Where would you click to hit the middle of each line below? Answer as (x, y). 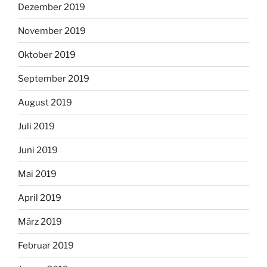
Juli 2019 (36, 126)
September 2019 (54, 78)
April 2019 (40, 198)
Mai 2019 (37, 174)
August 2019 (45, 102)
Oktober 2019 (47, 55)
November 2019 (52, 31)
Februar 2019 (46, 245)
